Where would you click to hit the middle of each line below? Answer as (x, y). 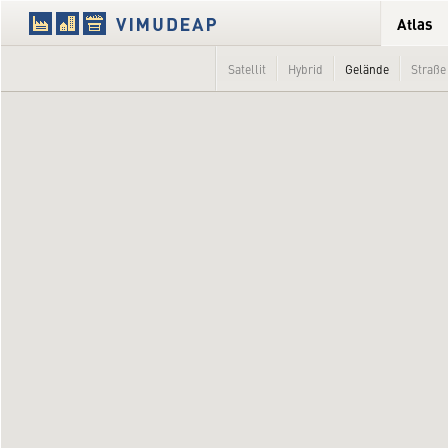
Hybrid (305, 68)
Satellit (247, 68)
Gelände (367, 68)
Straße (428, 68)
